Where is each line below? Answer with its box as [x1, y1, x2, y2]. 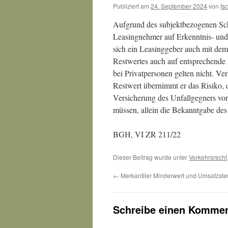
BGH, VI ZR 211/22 [113, 129, 181, 139]
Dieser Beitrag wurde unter [113, 153, 189, 161]
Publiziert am [113, 2, 149, 10]
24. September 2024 [151, 2, 207, 10]
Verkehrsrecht [189, 153, 227, 161]
